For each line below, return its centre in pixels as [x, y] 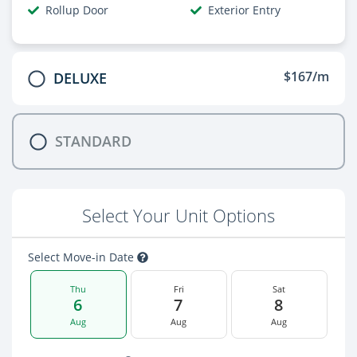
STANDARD [93, 141]
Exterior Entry [244, 10]
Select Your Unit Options [178, 216]
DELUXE [80, 78]
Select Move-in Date [82, 257]
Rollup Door [77, 10]
